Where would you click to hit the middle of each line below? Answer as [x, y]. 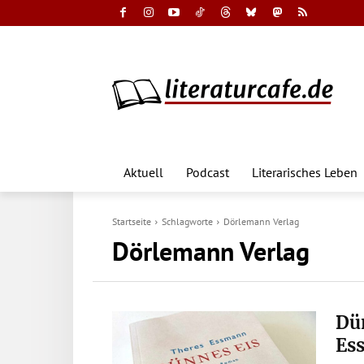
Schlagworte [187, 221]
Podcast [208, 172]
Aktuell [143, 172]
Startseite [132, 221]
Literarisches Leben [305, 172]
